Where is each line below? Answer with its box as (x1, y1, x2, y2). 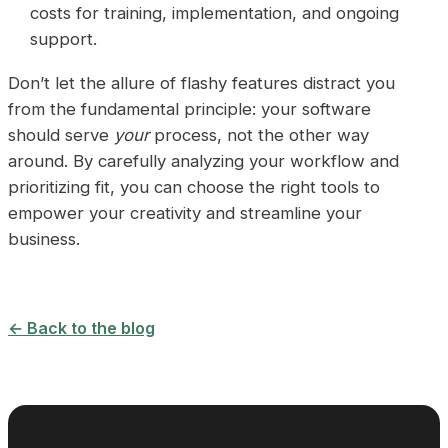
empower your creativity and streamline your (8, 203, 362, 224)
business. (8, 229, 80, 250)
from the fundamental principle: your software (8, 99, 371, 120)
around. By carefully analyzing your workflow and (8, 151, 399, 172)
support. (30, 29, 98, 50)
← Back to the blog (8, 317, 155, 338)
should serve (8, 125, 114, 146)
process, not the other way (149, 125, 369, 146)
